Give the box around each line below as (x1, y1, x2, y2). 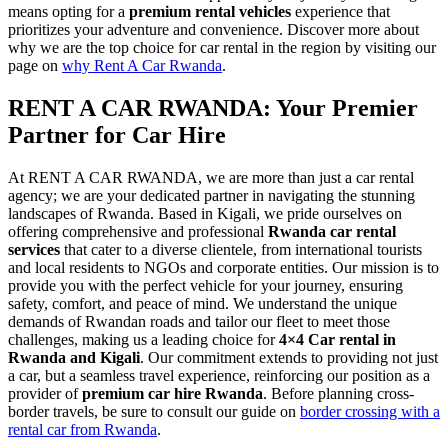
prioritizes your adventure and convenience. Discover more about (8, 21, 419, 39)
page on (8, 57, 62, 75)
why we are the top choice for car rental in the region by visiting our (8, 39, 436, 57)
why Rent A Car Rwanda (62, 57, 222, 75)
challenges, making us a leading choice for (8, 331, 279, 349)
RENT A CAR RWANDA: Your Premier (8, 95, 418, 122)
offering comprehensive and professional (8, 223, 268, 241)
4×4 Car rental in (279, 331, 396, 349)
